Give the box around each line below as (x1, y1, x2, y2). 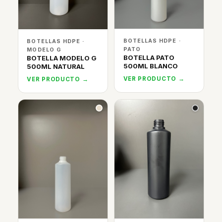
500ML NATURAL (27, 62, 85, 71)
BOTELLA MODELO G (27, 54, 97, 62)
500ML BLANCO (123, 61, 178, 70)
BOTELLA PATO (123, 53, 174, 61)
